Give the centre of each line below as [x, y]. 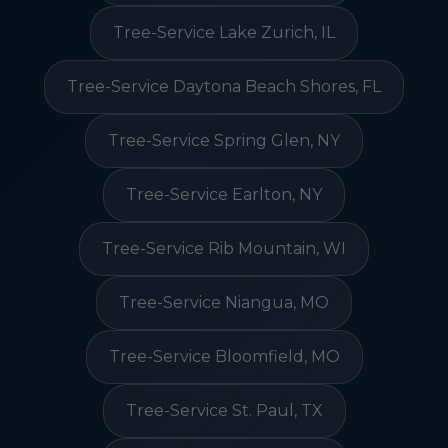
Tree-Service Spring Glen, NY [224, 140]
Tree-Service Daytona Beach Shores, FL [224, 86]
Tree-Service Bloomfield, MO [224, 356]
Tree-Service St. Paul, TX [224, 410]
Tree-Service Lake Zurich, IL [224, 32]
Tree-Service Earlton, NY [224, 194]
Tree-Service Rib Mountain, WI [224, 248]
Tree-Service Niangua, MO [224, 302]
